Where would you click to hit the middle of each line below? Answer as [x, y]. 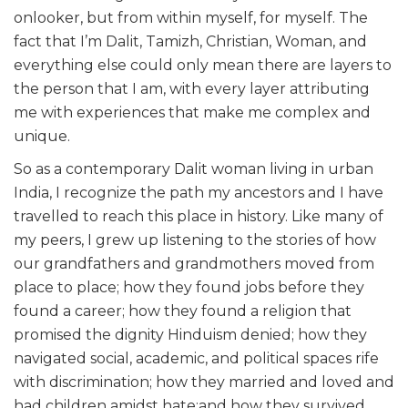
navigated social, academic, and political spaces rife [196, 358]
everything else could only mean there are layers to [203, 65]
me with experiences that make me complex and [192, 112]
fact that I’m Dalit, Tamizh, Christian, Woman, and [190, 41]
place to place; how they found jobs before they [189, 287]
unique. [42, 136]
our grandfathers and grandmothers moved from [194, 263]
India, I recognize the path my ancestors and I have [199, 192]
